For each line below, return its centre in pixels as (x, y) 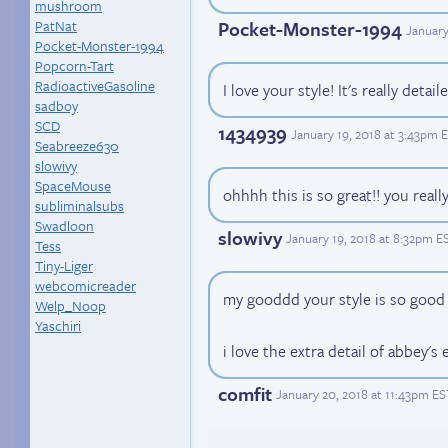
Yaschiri (58, 325)
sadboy (56, 105)
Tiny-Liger (64, 265)
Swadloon (64, 225)
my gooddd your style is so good (334, 298)
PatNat (56, 25)
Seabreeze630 (77, 145)
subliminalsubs (79, 205)
